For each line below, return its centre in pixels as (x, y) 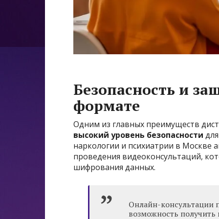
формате (107, 106)
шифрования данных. (114, 167)
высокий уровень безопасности (138, 135)
